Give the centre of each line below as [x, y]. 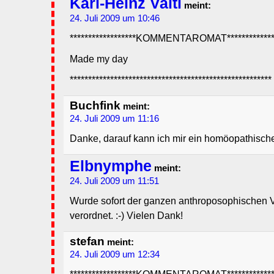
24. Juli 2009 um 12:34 [115, 255]
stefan [87, 242]
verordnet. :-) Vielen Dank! [126, 216]
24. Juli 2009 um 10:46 [115, 19]
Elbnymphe [111, 166]
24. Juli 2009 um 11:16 [114, 119]
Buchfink [95, 106]
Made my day [99, 59]
